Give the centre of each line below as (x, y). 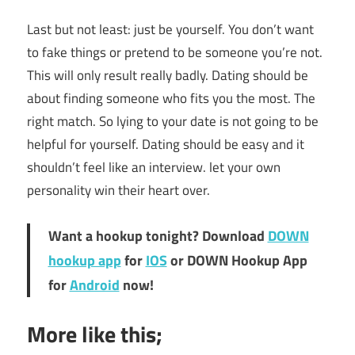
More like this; (95, 334)
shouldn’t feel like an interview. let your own (154, 167)
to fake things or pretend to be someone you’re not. (175, 52)
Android (94, 284)
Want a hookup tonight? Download (158, 235)
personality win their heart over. (118, 190)
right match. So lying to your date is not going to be (173, 121)
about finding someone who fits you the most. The (171, 98)
